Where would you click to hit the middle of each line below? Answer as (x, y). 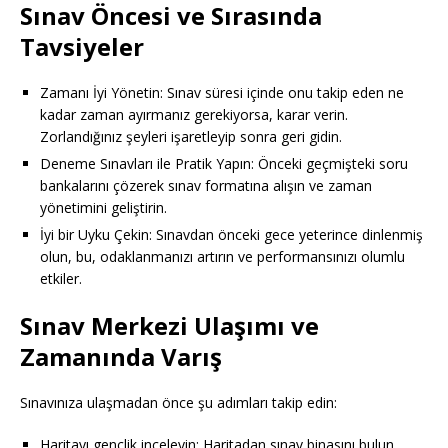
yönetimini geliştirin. (103, 207)
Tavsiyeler (82, 46)
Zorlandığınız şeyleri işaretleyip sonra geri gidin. (191, 136)
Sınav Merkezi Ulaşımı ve (169, 325)
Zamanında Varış (121, 356)
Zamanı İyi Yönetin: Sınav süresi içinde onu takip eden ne (222, 92)
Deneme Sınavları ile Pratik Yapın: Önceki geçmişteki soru (224, 163)
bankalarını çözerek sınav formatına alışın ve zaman (206, 185)
